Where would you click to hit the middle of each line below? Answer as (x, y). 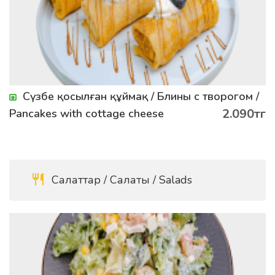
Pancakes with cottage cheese (87, 114)
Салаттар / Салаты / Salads (120, 180)
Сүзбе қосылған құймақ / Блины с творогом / (141, 96)
